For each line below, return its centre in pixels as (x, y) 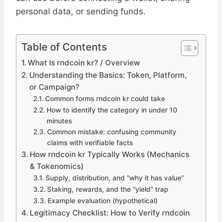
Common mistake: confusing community (111, 132)
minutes (59, 121)
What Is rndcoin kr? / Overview (84, 63)
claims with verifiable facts (90, 143)
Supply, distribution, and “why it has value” (114, 178)
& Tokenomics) (57, 166)
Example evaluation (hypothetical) (102, 201)
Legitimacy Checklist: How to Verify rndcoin (110, 213)
